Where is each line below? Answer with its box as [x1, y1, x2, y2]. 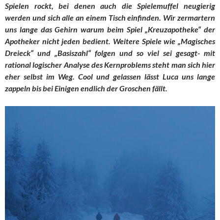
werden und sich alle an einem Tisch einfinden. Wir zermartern [5, 12, 215, 22]
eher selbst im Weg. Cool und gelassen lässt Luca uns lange [5, 71, 215, 81]
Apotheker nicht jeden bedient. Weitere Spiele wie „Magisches [5, 36, 215, 46]
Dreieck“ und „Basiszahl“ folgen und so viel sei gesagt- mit [5, 48, 215, 57]
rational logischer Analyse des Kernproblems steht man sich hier [5, 59, 215, 69]
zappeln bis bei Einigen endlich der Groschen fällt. [5, 83, 167, 93]
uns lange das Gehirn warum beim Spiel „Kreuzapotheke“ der [5, 24, 215, 34]
